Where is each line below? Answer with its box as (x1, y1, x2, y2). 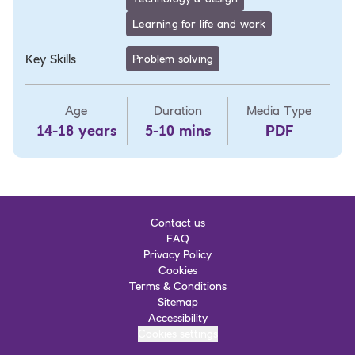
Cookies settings (137, 326, 218, 341)
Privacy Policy (143, 246, 212, 261)
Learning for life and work (132, 16, 266, 31)
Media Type (246, 101, 311, 118)
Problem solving (132, 51, 214, 66)
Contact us (150, 215, 205, 230)
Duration (153, 101, 202, 118)
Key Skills (25, 50, 76, 67)
